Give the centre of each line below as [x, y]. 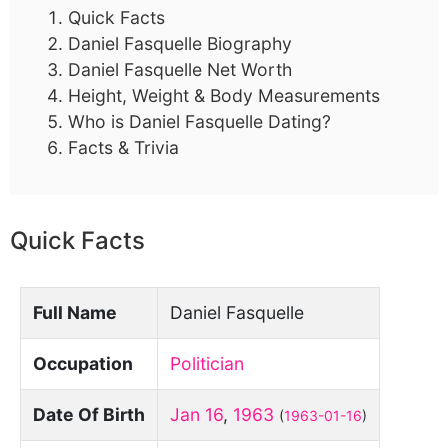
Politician [207, 363]
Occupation [83, 363]
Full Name [75, 312]
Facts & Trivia [123, 147]
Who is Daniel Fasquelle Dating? [199, 121]
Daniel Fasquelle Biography [180, 43]
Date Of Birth [89, 414]
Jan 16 [196, 414]
